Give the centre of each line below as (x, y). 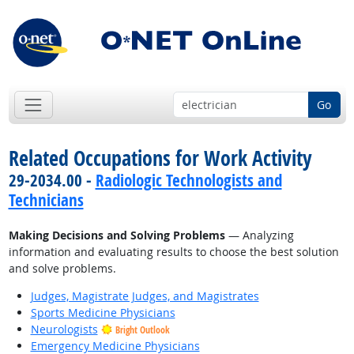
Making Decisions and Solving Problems (117, 235)
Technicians (46, 200)
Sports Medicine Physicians (103, 313)
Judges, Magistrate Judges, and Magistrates (145, 296)
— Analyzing (259, 235)
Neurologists (64, 330)
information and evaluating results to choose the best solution (173, 252)
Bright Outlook (142, 330)
